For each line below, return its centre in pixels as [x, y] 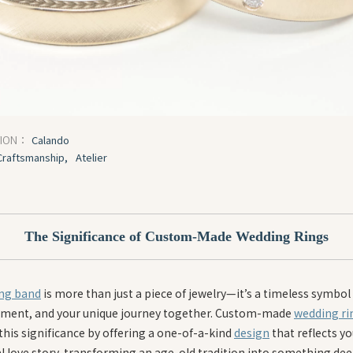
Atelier [91, 157]
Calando [50, 139]
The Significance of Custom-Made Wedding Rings [176, 236]
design [252, 332]
